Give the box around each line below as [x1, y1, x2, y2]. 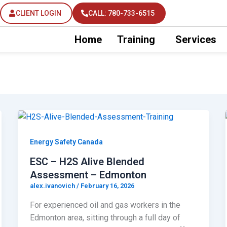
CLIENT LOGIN [15, 9, 61, 17]
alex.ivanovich [29, 182, 77, 190]
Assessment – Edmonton [29, 169, 146, 181]
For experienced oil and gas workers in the [29, 200, 180, 210]
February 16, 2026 [80, 182, 134, 190]
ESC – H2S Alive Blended [29, 156, 144, 168]
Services [175, 33, 216, 46]
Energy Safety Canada [29, 138, 103, 146]
